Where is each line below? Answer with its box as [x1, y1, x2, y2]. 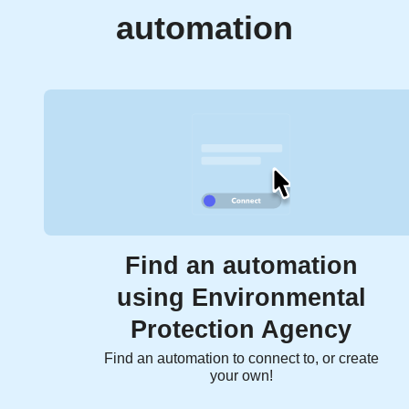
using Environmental [116, 284, 366, 312]
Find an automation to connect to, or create [103, 351, 379, 367]
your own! [209, 368, 273, 384]
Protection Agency [131, 316, 351, 344]
